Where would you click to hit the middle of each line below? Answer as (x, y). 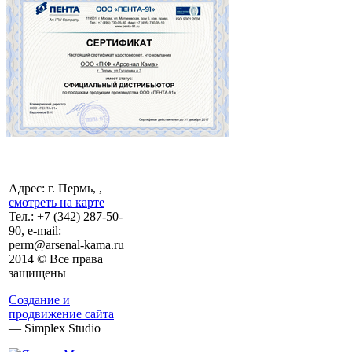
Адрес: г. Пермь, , (55, 188)
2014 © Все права (56, 258)
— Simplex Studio (55, 328)
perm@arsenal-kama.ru (66, 244)
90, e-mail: (35, 230)
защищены (37, 273)
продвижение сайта (61, 313)
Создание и (39, 299)
